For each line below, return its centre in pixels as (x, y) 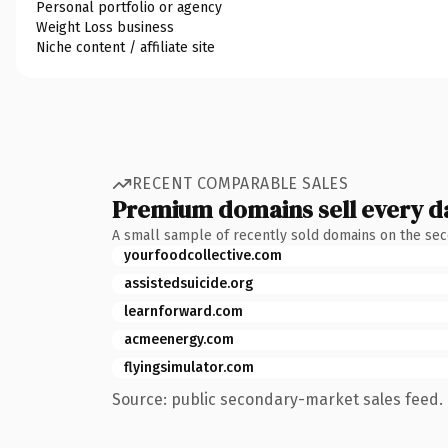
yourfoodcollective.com (203, 255)
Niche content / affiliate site (125, 47)
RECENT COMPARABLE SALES (240, 183)
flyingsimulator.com (189, 367)
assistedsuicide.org (188, 283)
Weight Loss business (105, 27)
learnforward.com (183, 311)
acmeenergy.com (179, 339)
